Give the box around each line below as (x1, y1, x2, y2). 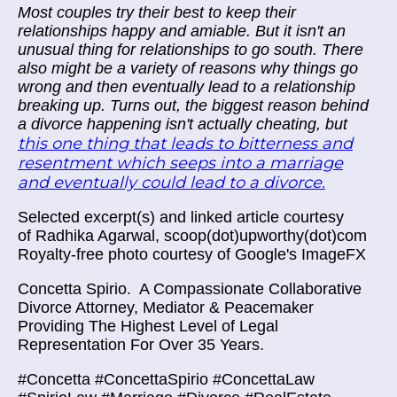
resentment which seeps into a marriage (18, 153, 343, 173)
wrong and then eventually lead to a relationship (18, 78, 355, 96)
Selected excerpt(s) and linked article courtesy (18, 208, 344, 226)
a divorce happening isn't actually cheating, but (18, 115, 347, 133)
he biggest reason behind (190, 97, 369, 114)
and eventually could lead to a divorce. (18, 173, 325, 192)
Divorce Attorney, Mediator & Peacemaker (18, 299, 314, 316)
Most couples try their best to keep (18, 4, 265, 21)
